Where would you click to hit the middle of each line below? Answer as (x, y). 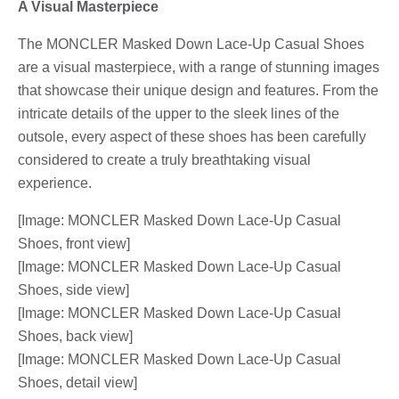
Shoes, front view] (74, 243)
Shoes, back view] (75, 336)
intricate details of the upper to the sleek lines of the (179, 113)
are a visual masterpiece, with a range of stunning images (199, 67)
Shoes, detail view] (77, 382)
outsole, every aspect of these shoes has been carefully (192, 136)
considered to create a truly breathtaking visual (164, 159)
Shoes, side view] (73, 289)
